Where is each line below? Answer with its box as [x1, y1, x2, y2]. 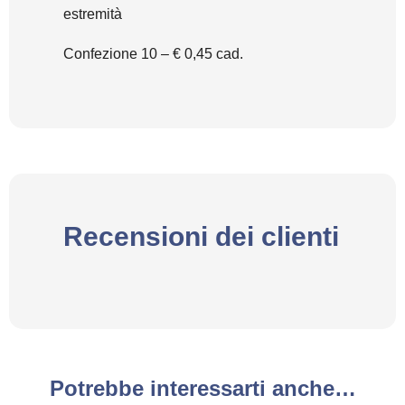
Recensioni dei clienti [63, 221, 339, 251]
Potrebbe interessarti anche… [49, 375, 356, 400]
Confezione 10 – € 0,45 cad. [63, 45, 243, 61]
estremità [63, 5, 122, 22]
